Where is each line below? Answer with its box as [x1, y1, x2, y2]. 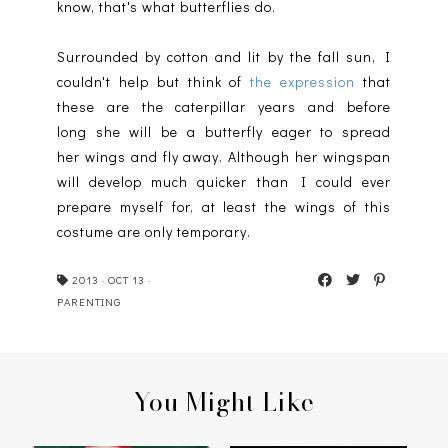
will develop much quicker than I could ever [56, 171, 392, 191]
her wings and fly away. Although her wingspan [56, 146, 392, 166]
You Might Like [133, 382, 315, 421]
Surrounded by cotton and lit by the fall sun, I [56, 46, 392, 66]
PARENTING [56, 293, 121, 309]
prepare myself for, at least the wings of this [56, 196, 392, 216]
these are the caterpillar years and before [56, 96, 392, 116]
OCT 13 [107, 271, 145, 287]
